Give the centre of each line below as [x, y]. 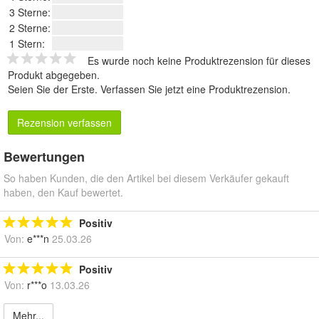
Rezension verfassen [64, 122]
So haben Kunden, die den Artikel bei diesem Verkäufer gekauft [146, 178]
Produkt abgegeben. [54, 74]
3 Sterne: [30, 12]
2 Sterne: [30, 27]
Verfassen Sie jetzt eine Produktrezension [194, 89]
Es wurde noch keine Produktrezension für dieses [199, 60]
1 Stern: [27, 43]
